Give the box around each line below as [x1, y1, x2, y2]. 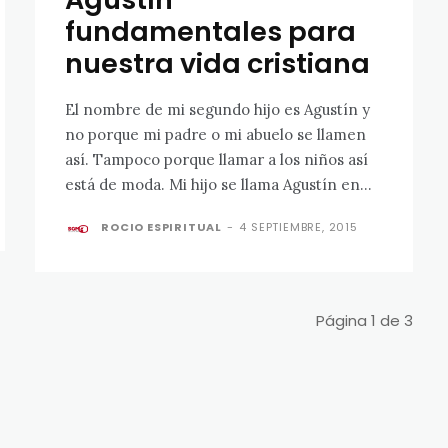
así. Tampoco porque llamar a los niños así [65, 149, 369, 169]
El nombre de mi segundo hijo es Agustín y [65, 99, 371, 119]
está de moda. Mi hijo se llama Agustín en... [65, 174, 373, 194]
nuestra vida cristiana [65, 44, 371, 82]
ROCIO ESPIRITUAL [101, 218, 222, 235]
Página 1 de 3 [315, 309, 413, 331]
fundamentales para [65, 12, 357, 50]
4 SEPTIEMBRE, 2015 [239, 218, 358, 235]
